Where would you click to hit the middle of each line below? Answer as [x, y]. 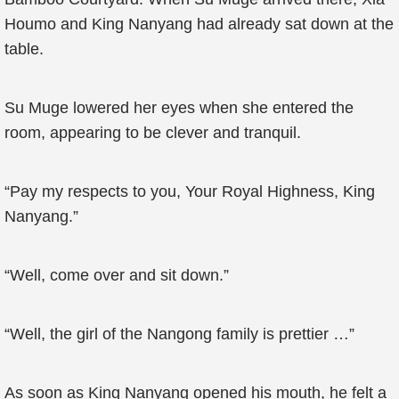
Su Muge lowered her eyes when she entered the [179, 108]
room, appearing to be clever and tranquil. [153, 133]
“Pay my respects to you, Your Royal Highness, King [190, 191]
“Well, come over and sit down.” [117, 275]
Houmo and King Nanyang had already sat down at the [199, 24]
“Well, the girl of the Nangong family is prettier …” [179, 334]
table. [24, 49]
